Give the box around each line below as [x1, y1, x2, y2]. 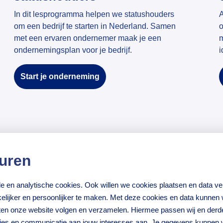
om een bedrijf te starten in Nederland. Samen [14, 22, 176, 31]
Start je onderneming [20, 72, 100, 81]
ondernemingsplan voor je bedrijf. [14, 46, 132, 55]
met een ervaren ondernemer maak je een [14, 34, 161, 43]
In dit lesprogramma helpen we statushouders [14, 10, 174, 19]
